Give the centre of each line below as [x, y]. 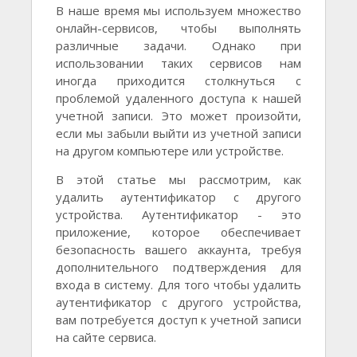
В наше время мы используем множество [178, 11]
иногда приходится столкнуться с [178, 81]
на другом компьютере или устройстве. [170, 151]
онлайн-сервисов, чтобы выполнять [178, 28]
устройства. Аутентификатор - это [178, 215]
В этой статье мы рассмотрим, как [178, 180]
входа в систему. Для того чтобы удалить [178, 285]
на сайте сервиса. [106, 337]
